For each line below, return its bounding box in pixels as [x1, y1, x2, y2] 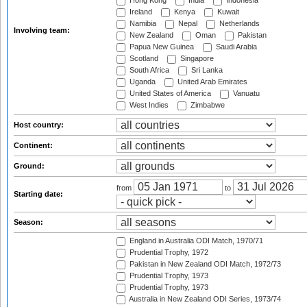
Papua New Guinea [127, 42, 194, 51]
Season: [14, 218, 45, 226]
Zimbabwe [188, 101, 225, 110]
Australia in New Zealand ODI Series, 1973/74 [127, 295, 281, 304]
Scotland [127, 54, 158, 63]
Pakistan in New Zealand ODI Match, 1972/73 [127, 260, 281, 269]
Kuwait [215, 8, 239, 16]
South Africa [127, 66, 169, 75]
